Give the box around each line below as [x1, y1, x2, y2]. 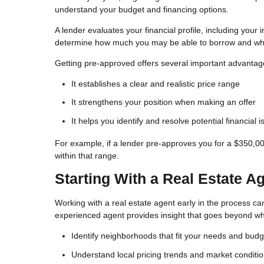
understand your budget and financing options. [55, 4, 229, 14]
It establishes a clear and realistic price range [71, 78, 240, 88]
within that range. [55, 150, 119, 160]
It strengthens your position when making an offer [71, 97, 256, 107]
